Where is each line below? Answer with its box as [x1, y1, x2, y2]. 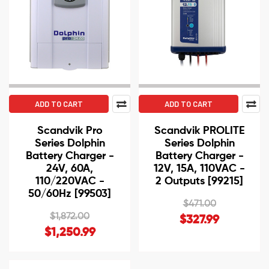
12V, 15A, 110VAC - [154, 163, 245, 175]
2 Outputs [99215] [156, 176, 243, 187]
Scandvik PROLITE [154, 125, 245, 137]
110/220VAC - [35, 176, 104, 187]
